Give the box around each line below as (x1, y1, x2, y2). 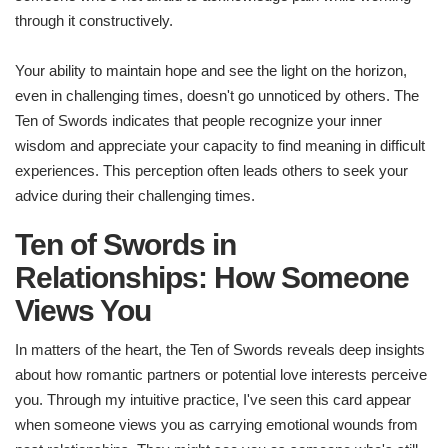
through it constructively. (15, 12, 173, 30)
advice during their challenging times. (15, 187, 255, 205)
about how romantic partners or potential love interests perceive (15, 366, 427, 384)
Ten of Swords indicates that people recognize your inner (15, 112, 382, 130)
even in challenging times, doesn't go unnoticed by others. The (15, 87, 419, 105)
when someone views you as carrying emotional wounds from (15, 416, 418, 434)
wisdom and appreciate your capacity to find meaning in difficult (15, 137, 425, 155)
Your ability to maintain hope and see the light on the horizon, (15, 62, 407, 80)
